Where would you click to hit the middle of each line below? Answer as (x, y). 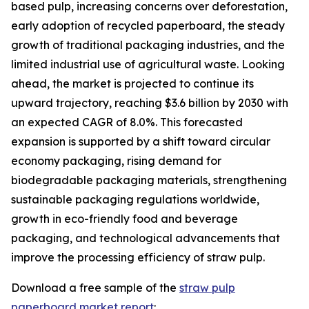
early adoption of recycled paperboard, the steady (148, 26)
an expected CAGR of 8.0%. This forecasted (127, 122)
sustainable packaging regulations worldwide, (135, 200)
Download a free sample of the (95, 288)
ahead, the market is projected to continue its (132, 84)
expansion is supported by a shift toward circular (141, 142)
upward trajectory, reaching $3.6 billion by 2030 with (150, 103)
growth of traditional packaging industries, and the (148, 45)
